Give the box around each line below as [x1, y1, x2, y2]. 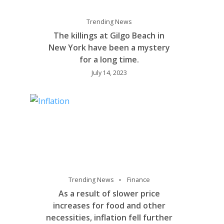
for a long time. [79, 54, 139, 65]
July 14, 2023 [91, 68, 127, 77]
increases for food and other [52, 200, 165, 211]
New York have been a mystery [48, 42, 170, 53]
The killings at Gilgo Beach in [53, 30, 164, 41]
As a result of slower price [58, 188, 160, 199]
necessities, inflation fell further [45, 212, 172, 223]
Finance [126, 175, 150, 184]
